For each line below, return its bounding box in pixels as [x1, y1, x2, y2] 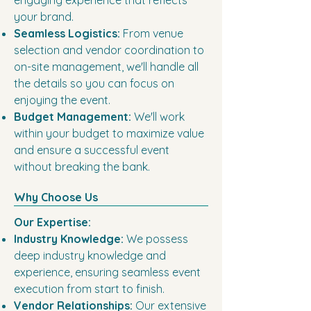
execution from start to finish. [14, 282, 165, 296]
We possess [124, 232, 188, 246]
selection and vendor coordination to [14, 43, 204, 58]
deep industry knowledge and [14, 249, 166, 263]
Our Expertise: [14, 215, 91, 230]
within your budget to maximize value [14, 126, 204, 141]
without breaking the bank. [14, 160, 150, 174]
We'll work [131, 110, 185, 124]
